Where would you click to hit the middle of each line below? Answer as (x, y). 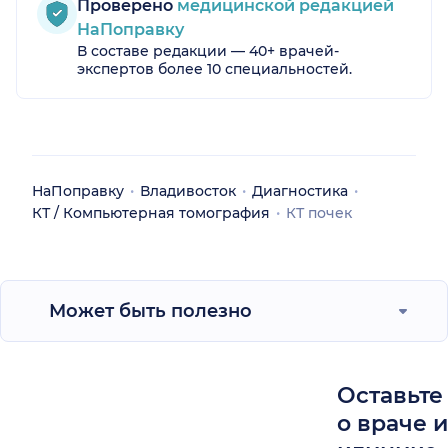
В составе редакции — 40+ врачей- (208, 51)
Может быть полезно (150, 311)
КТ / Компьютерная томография (151, 213)
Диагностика (300, 191)
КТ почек (319, 213)
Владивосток (188, 191)
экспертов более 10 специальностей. (214, 69)
